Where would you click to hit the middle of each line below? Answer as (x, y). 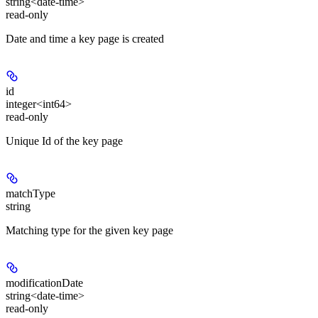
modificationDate (44, 283)
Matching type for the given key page (89, 231)
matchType (31, 194)
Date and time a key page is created (85, 39)
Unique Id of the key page (64, 141)
